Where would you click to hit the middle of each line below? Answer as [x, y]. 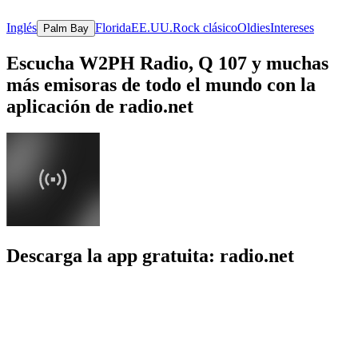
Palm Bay [66, 28]
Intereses [292, 27]
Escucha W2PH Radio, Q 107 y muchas [167, 63]
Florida [113, 27]
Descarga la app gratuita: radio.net [150, 256]
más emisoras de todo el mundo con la [161, 84]
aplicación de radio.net [100, 106]
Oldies [254, 27]
